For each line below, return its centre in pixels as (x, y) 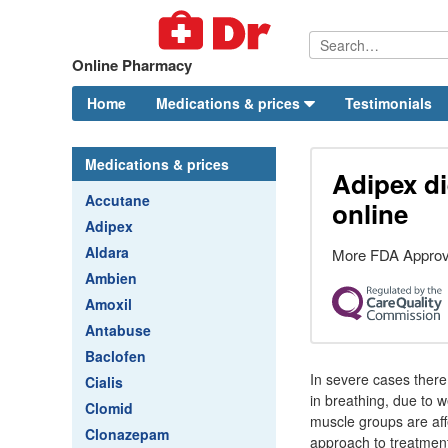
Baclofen (115, 356)
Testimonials (388, 103)
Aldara (107, 252)
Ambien (111, 278)
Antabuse (118, 330)
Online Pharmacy (132, 65)
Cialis (104, 382)
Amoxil (108, 304)
